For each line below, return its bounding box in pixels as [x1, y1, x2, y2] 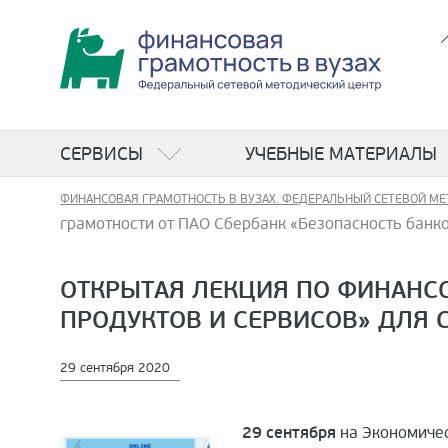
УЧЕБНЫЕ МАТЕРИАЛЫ [245, 143, 437, 166]
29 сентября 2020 [60, 359, 170, 376]
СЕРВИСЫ [60, 143, 143, 166]
